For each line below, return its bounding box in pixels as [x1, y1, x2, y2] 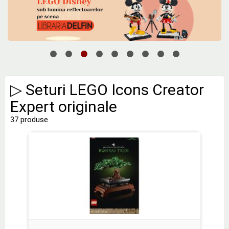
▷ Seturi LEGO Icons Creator [10, 80, 204, 99]
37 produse [10, 114, 48, 124]
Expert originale [10, 97, 117, 116]
